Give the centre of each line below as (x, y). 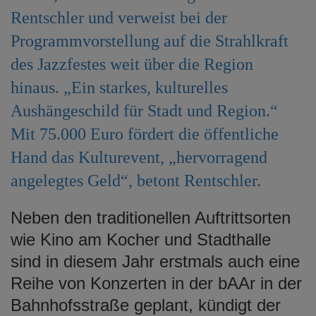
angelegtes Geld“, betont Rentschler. (136, 180)
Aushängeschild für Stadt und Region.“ (144, 110)
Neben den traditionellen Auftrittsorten (151, 217)
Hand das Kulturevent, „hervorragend (139, 157)
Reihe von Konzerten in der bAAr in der (156, 283)
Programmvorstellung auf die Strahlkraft (150, 41)
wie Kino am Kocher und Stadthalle (141, 239)
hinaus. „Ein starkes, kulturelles (119, 87)
